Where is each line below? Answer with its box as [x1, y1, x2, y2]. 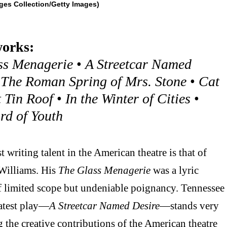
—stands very [160, 200, 219, 212]
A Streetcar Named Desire [49, 200, 160, 212]
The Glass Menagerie [58, 164, 150, 176]
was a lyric [150, 164, 199, 176]
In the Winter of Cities [65, 91, 191, 106]
